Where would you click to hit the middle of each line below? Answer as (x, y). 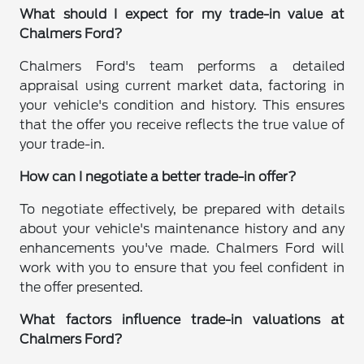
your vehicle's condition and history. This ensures (182, 106)
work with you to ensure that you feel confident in (182, 268)
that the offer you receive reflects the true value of (182, 125)
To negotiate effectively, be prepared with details (182, 210)
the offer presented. (82, 288)
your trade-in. (63, 145)
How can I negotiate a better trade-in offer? (158, 177)
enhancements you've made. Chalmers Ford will (182, 249)
